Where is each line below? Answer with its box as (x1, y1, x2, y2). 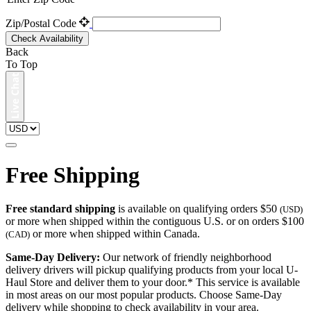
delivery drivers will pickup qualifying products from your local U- (6, 264, 298, 276)
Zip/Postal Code (6, 17, 79, 29)
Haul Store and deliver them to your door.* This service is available (6, 276, 300, 289)
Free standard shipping (6, 203, 115, 215)
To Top (6, 58, 37, 70)
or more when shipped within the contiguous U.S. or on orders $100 (6, 215, 304, 228)
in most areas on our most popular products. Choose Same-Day (6, 289, 282, 301)
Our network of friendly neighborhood (100, 251, 271, 264)
